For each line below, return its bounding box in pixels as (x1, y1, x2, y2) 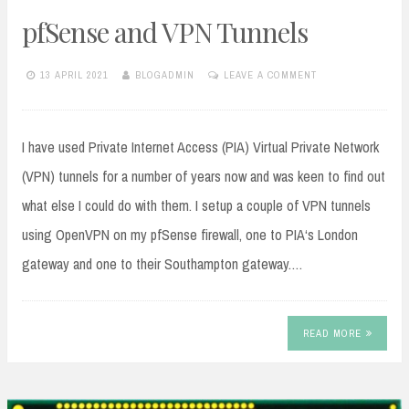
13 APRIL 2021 (40, 68, 109, 82)
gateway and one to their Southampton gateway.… (22, 253, 303, 274)
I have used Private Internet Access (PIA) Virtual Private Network (22, 136, 379, 157)
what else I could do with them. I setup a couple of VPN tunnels (22, 194, 371, 215)
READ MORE (302, 327, 362, 341)
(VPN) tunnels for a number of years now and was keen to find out (22, 165, 385, 186)
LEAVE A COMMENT (224, 68, 317, 82)
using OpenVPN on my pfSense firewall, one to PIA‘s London (22, 224, 358, 245)
